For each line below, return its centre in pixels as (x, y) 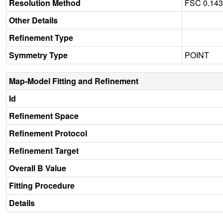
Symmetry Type (38, 55)
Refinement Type (41, 37)
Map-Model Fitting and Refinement (74, 81)
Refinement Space (44, 115)
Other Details (33, 20)
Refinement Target (44, 150)
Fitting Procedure (42, 185)
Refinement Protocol (48, 133)
